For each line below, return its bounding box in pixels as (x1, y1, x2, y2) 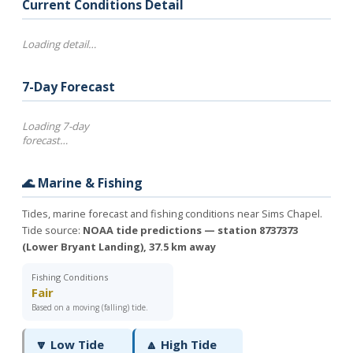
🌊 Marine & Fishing (22, 174, 143, 191)
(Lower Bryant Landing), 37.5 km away (22, 240, 216, 254)
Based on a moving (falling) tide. (32, 302, 148, 313)
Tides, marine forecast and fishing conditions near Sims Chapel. (22, 206, 322, 221)
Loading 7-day (22, 119, 89, 133)
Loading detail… (22, 37, 96, 51)
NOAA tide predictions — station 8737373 (83, 223, 298, 237)
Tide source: (22, 223, 83, 237)
